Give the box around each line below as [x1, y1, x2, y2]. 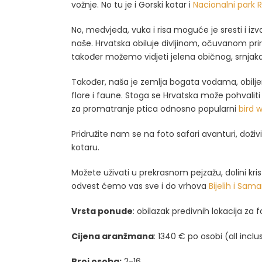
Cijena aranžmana [71, 230, 154, 242]
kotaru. [71, 142, 99, 153]
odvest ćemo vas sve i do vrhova [71, 180, 209, 192]
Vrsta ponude [71, 205, 133, 217]
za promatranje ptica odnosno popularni [71, 103, 239, 115]
